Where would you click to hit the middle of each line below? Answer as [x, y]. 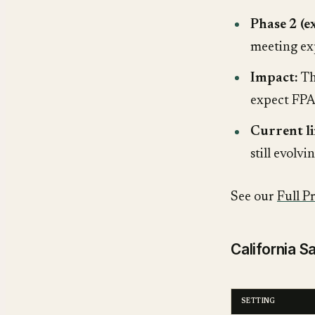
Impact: [274, 78]
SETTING [258, 302]
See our [254, 197]
